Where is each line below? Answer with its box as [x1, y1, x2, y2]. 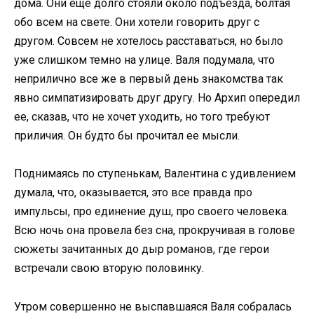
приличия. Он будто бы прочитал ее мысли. [14, 129, 240, 143]
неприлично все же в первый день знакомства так [14, 72, 283, 86]
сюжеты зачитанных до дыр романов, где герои [14, 243, 269, 257]
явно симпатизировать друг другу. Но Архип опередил [14, 91, 300, 105]
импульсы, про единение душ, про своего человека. [14, 205, 289, 219]
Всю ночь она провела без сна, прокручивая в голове [14, 224, 295, 238]
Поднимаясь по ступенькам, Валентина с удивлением [14, 167, 296, 181]
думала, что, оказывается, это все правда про [14, 186, 252, 200]
